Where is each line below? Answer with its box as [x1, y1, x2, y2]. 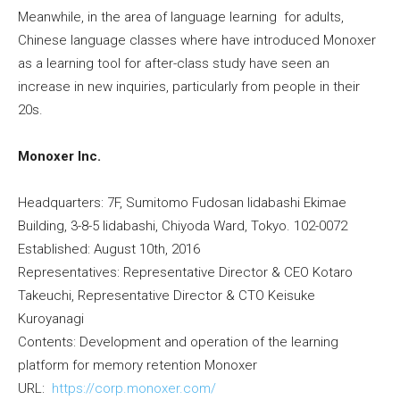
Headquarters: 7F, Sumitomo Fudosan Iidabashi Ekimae [18, 194, 346, 211]
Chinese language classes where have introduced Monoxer [18, 31, 376, 48]
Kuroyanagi [18, 310, 84, 327]
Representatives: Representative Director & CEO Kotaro [18, 263, 353, 280]
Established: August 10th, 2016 [18, 240, 200, 257]
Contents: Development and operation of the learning [18, 333, 338, 350]
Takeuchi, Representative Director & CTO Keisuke [18, 287, 315, 304]
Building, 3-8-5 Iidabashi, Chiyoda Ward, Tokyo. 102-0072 [18, 217, 347, 234]
